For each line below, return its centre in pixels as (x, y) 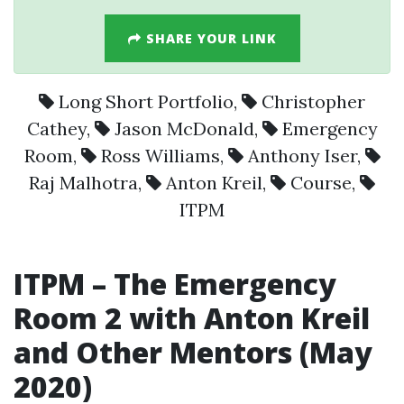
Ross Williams (160, 156)
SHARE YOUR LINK (209, 38)
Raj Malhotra (83, 183)
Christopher (313, 101)
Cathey (56, 129)
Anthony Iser (302, 156)
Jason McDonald (184, 129)
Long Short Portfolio (146, 101)
